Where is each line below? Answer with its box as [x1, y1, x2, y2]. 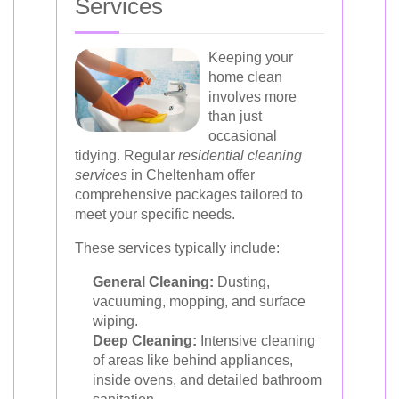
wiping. [93, 313, 138, 329]
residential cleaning [178, 148, 302, 163]
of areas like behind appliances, [93, 353, 293, 368]
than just [208, 109, 262, 124]
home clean [208, 69, 282, 85]
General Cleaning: [93, 274, 214, 289]
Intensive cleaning [197, 333, 315, 348]
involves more [208, 89, 297, 104]
